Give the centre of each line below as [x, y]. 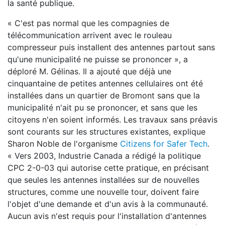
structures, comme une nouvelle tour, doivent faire [103, 192]
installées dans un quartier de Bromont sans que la [104, 95]
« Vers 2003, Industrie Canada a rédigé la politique [104, 156]
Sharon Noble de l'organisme [64, 144]
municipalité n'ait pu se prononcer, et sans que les [102, 107]
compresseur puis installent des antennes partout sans [111, 47]
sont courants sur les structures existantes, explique [106, 132]
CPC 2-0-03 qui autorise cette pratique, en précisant [108, 168]
